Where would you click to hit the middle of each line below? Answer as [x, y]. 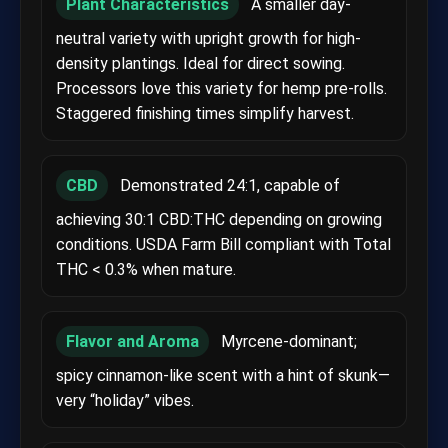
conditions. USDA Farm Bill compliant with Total [223, 244]
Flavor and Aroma [132, 341]
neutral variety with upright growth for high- [208, 38]
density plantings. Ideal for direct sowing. [200, 63]
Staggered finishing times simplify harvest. [205, 113]
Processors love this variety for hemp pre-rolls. [221, 88]
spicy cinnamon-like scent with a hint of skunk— [223, 375]
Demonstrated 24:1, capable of [228, 185]
